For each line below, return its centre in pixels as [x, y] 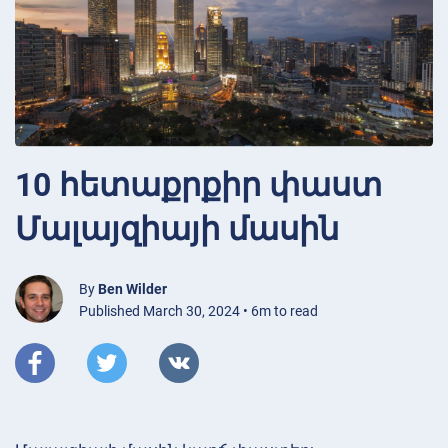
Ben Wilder [132, 288]
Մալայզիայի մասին [177, 228]
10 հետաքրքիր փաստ [198, 184]
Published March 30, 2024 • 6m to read [198, 310]
